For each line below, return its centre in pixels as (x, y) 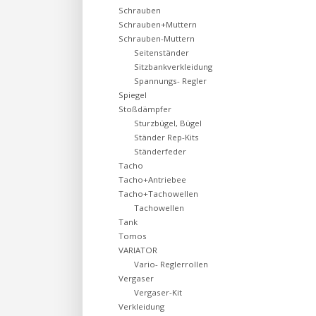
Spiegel (133, 95)
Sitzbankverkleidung (173, 67)
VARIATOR (138, 250)
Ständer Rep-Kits (166, 137)
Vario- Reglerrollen (171, 264)
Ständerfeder (160, 151)
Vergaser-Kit (158, 292)
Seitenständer (162, 53)
